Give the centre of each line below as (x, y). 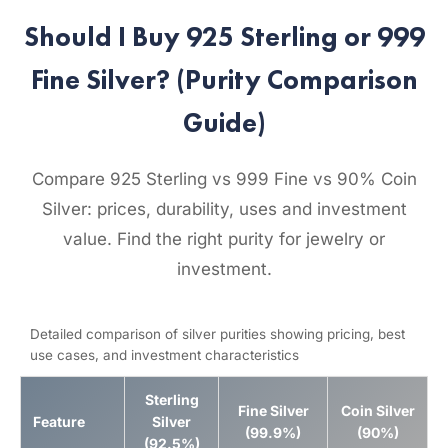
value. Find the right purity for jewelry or (224, 239)
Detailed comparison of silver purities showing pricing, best (217, 334)
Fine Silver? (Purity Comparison (224, 79)
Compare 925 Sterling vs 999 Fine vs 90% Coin (224, 179)
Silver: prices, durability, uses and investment (224, 209)
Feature (59, 421)
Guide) (224, 122)
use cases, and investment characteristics (164, 355)
